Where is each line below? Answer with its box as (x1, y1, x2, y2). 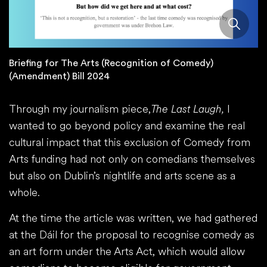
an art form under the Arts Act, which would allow (9, 243, 245, 259)
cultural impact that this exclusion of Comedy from (9, 134, 250, 150)
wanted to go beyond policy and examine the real (9, 117, 245, 133)
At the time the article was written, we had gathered (9, 210, 257, 226)
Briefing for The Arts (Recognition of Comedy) (9, 58, 213, 68)
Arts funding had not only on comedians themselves (9, 151, 255, 167)
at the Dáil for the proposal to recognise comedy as (9, 226, 254, 243)
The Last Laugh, (151, 101, 227, 117)
